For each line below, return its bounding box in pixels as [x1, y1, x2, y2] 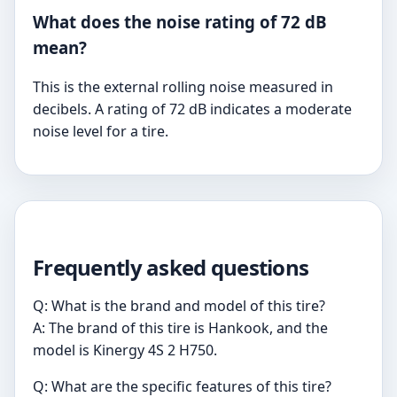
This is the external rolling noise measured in [33, 77, 333, 97]
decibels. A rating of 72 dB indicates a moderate [33, 99, 352, 120]
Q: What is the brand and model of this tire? [33, 296, 325, 316]
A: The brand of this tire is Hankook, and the [33, 318, 328, 339]
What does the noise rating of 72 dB [33, 10, 327, 33]
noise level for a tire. [33, 121, 168, 142]
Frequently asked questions [33, 253, 309, 283]
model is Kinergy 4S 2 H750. [33, 340, 217, 361]
